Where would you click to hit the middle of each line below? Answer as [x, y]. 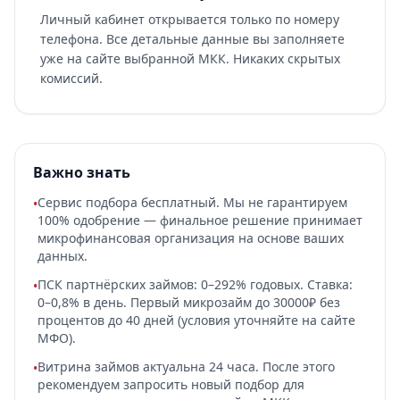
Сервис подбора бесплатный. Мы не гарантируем [192, 202]
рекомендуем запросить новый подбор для [171, 384]
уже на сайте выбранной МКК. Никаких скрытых [190, 58]
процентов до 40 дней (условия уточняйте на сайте [196, 320]
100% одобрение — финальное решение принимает [200, 220]
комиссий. [71, 78]
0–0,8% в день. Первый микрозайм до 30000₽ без [189, 302]
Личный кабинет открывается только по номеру [190, 19]
